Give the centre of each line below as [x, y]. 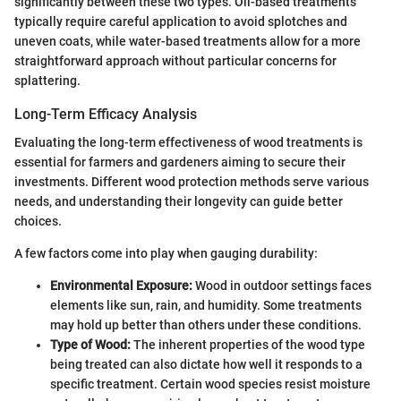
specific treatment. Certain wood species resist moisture [210, 384]
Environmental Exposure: [121, 286]
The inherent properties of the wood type [248, 345]
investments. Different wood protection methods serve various [192, 182]
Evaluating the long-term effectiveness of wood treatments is [188, 143]
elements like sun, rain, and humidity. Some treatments [206, 306]
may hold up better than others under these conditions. [206, 325]
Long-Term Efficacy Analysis [106, 115]
